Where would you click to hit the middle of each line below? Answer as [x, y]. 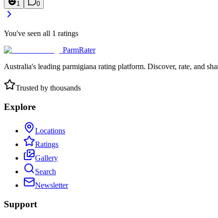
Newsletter [52, 185]
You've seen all [28, 34]
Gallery [46, 158]
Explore [20, 107]
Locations [50, 130]
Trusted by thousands [48, 88]
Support [20, 204]
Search [45, 171]
